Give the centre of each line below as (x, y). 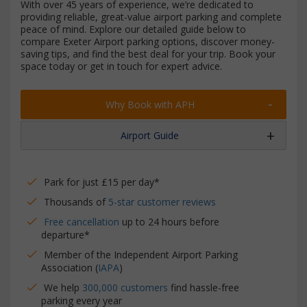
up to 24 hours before (169, 222)
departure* (65, 235)
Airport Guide (149, 135)
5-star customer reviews (162, 202)
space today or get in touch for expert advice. (121, 66)
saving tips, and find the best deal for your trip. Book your (148, 54)
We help (63, 287)
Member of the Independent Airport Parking (141, 255)
